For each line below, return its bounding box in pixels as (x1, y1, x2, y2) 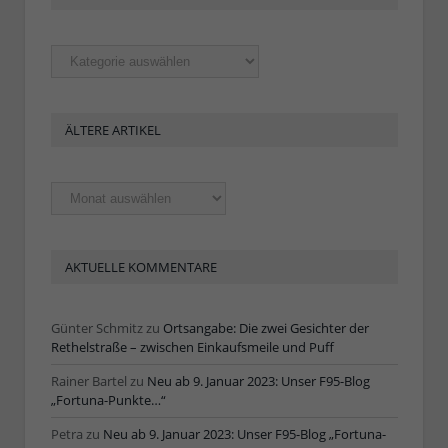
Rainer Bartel (51, 371, 127, 390)
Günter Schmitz (51, 318, 143, 337)
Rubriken (50, 43, 104, 62)
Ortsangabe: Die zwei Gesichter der (163, 318, 369, 337)
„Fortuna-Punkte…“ (51, 390, 166, 409)
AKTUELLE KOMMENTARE (65, 257, 217, 276)
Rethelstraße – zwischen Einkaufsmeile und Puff (51, 337, 334, 356)
